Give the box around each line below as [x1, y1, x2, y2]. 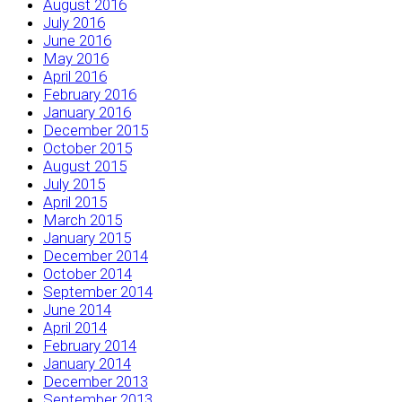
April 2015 [43, 192, 107, 211]
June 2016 [43, 31, 111, 49]
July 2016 [43, 13, 105, 31]
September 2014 [43, 282, 153, 301]
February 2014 [43, 336, 136, 354]
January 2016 [43, 102, 131, 121]
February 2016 [43, 84, 136, 103]
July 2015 [43, 174, 105, 193]
